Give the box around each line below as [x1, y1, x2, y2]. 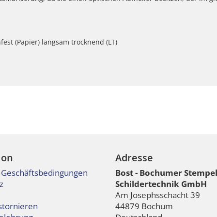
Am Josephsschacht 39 [115, 189, 200, 201]
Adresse [115, 151, 153, 164]
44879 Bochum [115, 201, 173, 212]
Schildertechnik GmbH [115, 178, 207, 189]
